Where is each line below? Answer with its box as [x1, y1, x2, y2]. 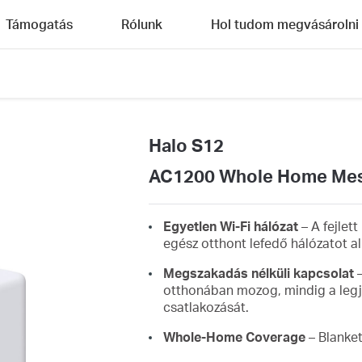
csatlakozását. [162, 297, 249, 315]
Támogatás [6, 15, 73, 32]
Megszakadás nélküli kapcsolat [162, 263, 357, 281]
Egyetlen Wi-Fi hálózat [162, 217, 298, 234]
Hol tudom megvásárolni [211, 15, 359, 32]
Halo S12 [148, 133, 224, 156]
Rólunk [121, 15, 162, 32]
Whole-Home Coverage [162, 327, 305, 345]
